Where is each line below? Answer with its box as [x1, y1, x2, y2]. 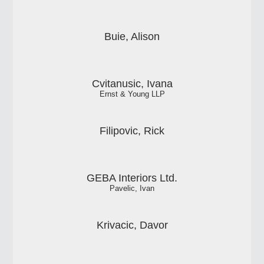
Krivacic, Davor [96, 219, 168, 232]
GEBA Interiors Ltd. [87, 172, 177, 184]
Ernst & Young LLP [99, 90, 165, 99]
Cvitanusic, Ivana [91, 78, 173, 90]
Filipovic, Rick [100, 125, 164, 137]
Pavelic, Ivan [110, 184, 154, 193]
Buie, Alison [104, 31, 160, 43]
